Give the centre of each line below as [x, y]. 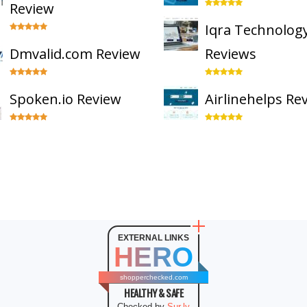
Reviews [231, 54]
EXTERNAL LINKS [153, 238]
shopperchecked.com [153, 277]
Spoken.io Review [65, 99]
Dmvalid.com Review [75, 54]
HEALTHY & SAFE [153, 293]
